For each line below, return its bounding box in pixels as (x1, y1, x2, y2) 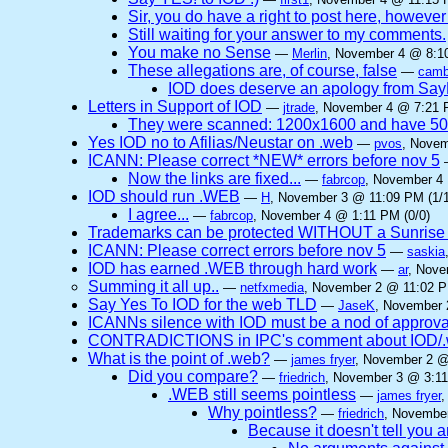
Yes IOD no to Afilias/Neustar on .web (88, 134, 353, 151)
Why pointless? (208, 404, 317, 421)
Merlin (292, 46, 327, 61)
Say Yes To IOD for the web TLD (88, 296, 317, 313)
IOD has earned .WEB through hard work (88, 260, 377, 277)
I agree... (128, 206, 189, 223)
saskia (407, 244, 445, 259)
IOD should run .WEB (88, 188, 240, 205)
